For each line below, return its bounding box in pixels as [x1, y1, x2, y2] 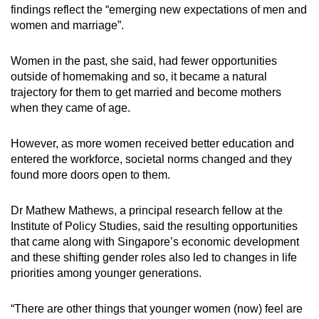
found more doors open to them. [11, 169, 170, 182]
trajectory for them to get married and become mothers [11, 86, 281, 99]
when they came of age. [11, 102, 130, 115]
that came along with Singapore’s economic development [11, 236, 299, 249]
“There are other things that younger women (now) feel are [11, 303, 303, 315]
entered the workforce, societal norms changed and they [11, 153, 292, 166]
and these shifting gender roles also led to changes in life [11, 251, 297, 264]
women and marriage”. [11, 19, 124, 32]
